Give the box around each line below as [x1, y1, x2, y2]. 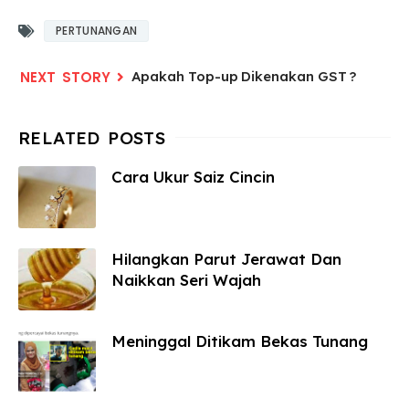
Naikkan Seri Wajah [111, 270, 261, 289]
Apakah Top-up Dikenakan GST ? [131, 68, 356, 85]
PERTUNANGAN [56, 23, 138, 38]
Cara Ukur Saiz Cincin [111, 167, 275, 186]
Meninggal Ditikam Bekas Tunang [111, 331, 368, 351]
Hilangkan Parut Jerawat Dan [111, 249, 341, 268]
